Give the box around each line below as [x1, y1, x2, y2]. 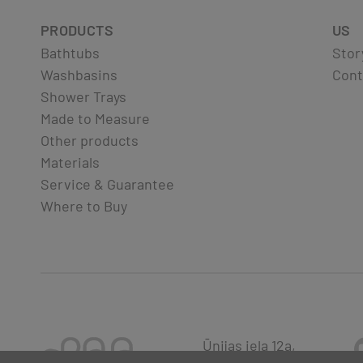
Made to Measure [41, 109, 150, 127]
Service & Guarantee [41, 174, 174, 193]
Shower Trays [41, 87, 126, 105]
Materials [41, 152, 100, 171]
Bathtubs [41, 43, 100, 62]
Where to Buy [41, 196, 127, 215]
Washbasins [41, 65, 117, 83]
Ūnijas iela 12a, [203, 335, 296, 354]
